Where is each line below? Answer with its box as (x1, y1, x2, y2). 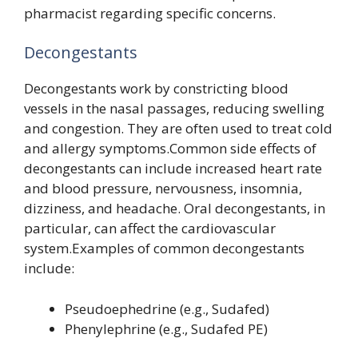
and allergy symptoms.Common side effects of (24, 139, 316, 158)
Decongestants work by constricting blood (24, 79, 288, 98)
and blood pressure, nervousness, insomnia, (24, 179, 302, 198)
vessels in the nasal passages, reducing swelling (24, 99, 324, 118)
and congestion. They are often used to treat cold (24, 119, 332, 138)
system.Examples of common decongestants (24, 239, 304, 258)
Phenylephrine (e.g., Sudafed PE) (65, 319, 268, 338)
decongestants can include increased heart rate (24, 159, 322, 178)
